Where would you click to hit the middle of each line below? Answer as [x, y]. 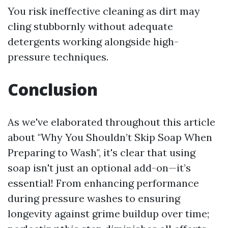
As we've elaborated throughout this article [111, 122]
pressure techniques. [58, 57]
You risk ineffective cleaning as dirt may [104, 11]
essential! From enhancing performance [103, 183]
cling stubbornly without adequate [90, 26]
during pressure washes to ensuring [94, 198]
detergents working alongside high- [93, 41]
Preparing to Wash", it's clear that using [102, 152]
